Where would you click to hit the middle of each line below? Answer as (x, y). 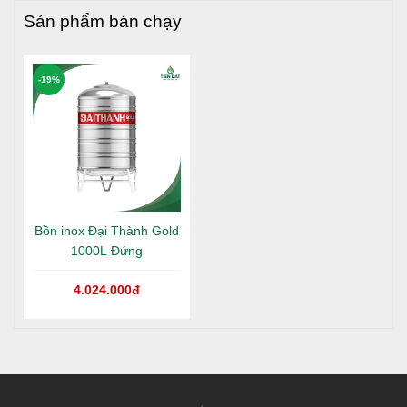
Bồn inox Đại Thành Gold (107, 231)
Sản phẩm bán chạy (103, 21)
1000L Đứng (107, 251)
